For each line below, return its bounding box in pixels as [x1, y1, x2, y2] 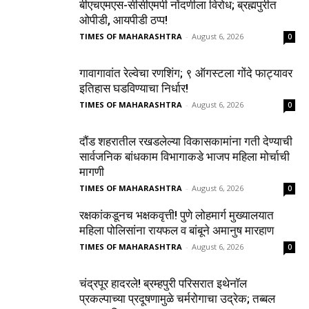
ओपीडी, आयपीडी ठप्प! [79, 12, 168, 27]
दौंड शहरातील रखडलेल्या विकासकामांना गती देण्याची [79, 134, 292, 148]
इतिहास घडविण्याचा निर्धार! [79, 81, 188, 95]
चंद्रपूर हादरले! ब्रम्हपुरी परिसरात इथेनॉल [79, 276, 247, 290]
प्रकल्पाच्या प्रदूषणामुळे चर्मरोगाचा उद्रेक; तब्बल [79, 291, 275, 306]
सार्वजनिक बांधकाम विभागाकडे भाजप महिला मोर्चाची [79, 149, 290, 163]
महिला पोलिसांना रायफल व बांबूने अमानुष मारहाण [79, 223, 274, 237]
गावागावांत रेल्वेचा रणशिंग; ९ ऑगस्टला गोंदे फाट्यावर [79, 66, 292, 80]
